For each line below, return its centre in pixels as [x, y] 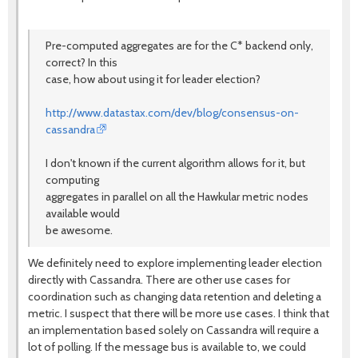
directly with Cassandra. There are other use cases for [159, 280]
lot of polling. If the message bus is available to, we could [167, 347]
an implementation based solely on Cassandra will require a [173, 330]
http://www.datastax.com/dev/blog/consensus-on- [172, 113]
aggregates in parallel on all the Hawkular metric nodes [177, 197]
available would [83, 213]
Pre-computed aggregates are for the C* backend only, [179, 46]
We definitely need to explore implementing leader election [175, 263]
